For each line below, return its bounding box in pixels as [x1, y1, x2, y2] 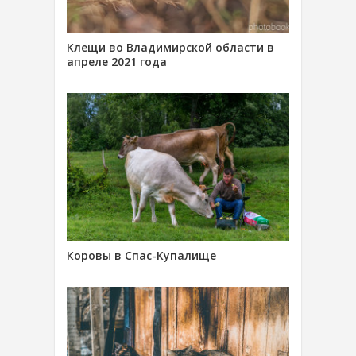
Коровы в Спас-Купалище [67, 248, 216, 264]
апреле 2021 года [67, 53, 167, 69]
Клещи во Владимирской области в [67, 39, 274, 55]
